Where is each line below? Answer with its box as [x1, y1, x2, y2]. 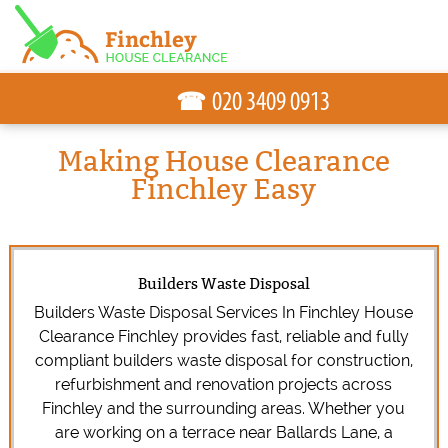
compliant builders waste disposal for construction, [34, 351, 413, 370]
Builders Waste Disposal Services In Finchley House [34, 303, 414, 322]
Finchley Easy [131, 172, 317, 206]
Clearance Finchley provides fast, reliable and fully [38, 327, 409, 346]
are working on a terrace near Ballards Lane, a [54, 423, 393, 442]
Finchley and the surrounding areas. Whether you [42, 399, 406, 418]
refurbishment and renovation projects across [55, 375, 393, 394]
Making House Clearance [57, 144, 390, 178]
